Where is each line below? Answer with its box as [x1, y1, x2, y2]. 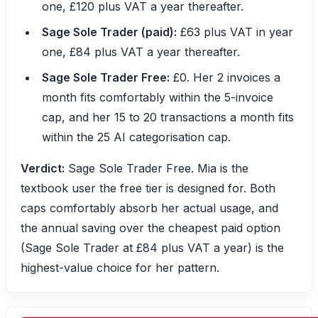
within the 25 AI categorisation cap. [42, 129, 231, 144]
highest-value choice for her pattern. [21, 260, 219, 275]
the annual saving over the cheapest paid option [21, 220, 280, 235]
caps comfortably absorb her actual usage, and [21, 200, 278, 215]
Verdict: [21, 160, 65, 175]
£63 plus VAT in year [177, 24, 293, 39]
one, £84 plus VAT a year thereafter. [42, 44, 240, 59]
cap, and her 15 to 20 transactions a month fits [42, 109, 294, 124]
